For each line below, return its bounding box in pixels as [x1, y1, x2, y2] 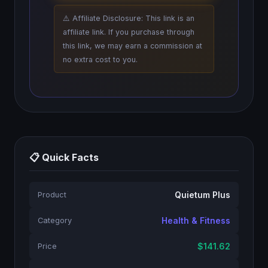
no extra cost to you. [63, 55, 138, 64]
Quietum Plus [175, 190, 230, 200]
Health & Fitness [162, 215, 230, 226]
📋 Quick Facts [29, 151, 99, 163]
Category [38, 216, 72, 225]
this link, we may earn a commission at [63, 41, 202, 50]
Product [38, 190, 66, 199]
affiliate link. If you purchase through [63, 28, 194, 36]
